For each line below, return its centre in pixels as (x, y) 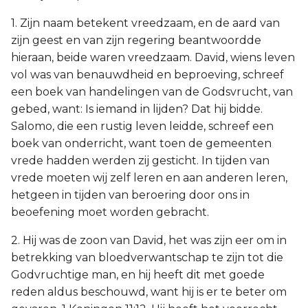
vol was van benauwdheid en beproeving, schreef (147, 75)
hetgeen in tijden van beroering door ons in (130, 195)
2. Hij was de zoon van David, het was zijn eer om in (149, 240)
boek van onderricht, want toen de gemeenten (141, 143)
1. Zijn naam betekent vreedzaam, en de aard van (145, 23)
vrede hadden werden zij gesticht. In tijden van (140, 161)
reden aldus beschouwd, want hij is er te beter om (149, 292)
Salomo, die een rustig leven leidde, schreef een (142, 126)
